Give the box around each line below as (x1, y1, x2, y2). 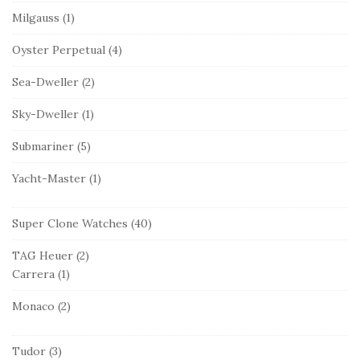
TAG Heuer (12, 247, 73, 263)
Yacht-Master (12, 170, 86, 186)
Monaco (12, 298, 55, 313)
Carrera (12, 266, 55, 281)
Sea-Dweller (12, 74, 79, 89)
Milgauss (12, 10, 59, 25)
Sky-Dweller (12, 106, 79, 121)
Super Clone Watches (12, 215, 128, 231)
